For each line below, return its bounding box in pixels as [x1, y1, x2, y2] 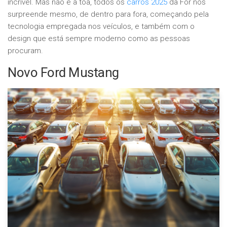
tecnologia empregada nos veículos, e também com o [8, 22, 195, 31]
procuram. [8, 46, 43, 55]
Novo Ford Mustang [8, 65, 119, 80]
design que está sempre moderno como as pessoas [8, 34, 190, 43]
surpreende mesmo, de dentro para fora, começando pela [8, 10, 209, 19]
